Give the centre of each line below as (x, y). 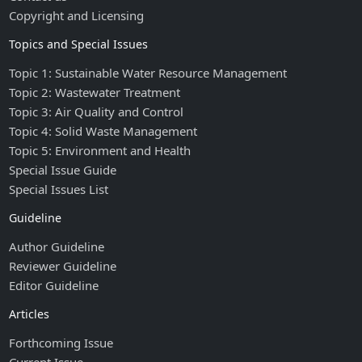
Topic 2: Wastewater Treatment (95, 93)
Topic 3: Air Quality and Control (97, 112)
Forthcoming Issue (61, 343)
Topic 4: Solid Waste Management (103, 131)
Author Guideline (57, 247)
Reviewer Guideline (63, 266)
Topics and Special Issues (79, 44)
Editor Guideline (54, 286)
